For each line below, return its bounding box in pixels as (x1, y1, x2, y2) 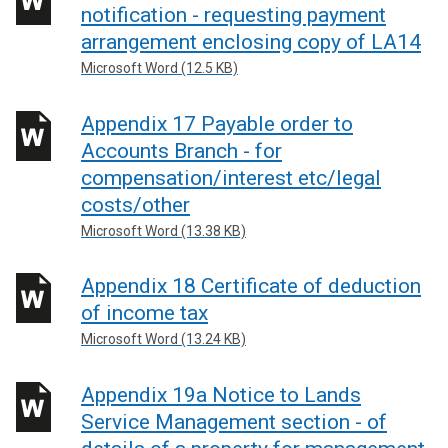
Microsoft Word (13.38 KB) (81, 222, 246, 239)
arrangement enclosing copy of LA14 (81, 30, 421, 54)
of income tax (81, 301, 208, 325)
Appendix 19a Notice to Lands (81, 382, 361, 407)
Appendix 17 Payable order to (81, 111, 353, 136)
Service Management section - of (81, 409, 387, 434)
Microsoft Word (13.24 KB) (81, 331, 246, 347)
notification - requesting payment (81, 3, 386, 27)
